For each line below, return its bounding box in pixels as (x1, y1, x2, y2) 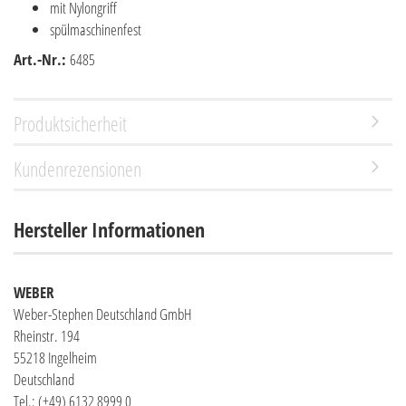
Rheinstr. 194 (14, 325, 80, 346)
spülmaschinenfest (50, 19, 141, 40)
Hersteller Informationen (14, 216, 205, 243)
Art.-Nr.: (14, 49, 70, 70)
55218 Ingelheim (14, 347, 97, 368)
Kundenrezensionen (14, 155, 141, 182)
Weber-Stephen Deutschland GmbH (14, 304, 192, 324)
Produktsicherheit (14, 110, 127, 137)
